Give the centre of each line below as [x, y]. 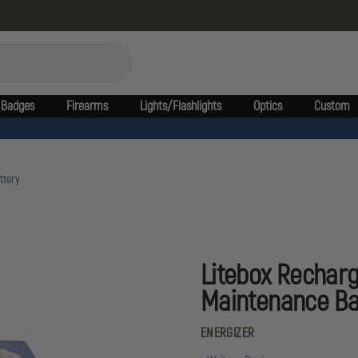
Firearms [87, 106]
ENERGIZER [228, 333]
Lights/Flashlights [180, 106]
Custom [332, 106]
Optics [267, 106]
